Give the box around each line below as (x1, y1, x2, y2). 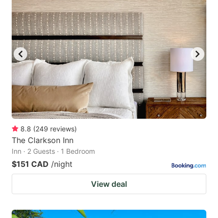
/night (51, 159, 73, 169)
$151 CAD (12, 159, 49, 169)
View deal (91, 179, 127, 189)
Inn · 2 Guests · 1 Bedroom (12, 147, 95, 156)
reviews (50, 125, 74, 133)
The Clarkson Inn (12, 135, 73, 145)
